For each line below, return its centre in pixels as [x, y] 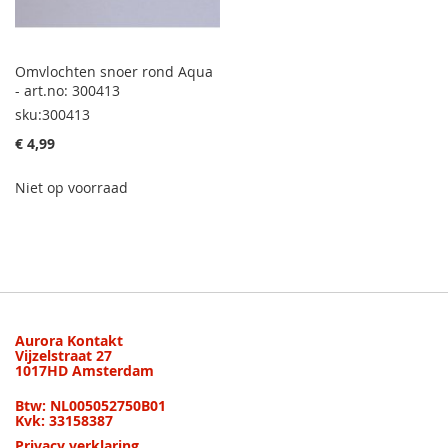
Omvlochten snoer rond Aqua [114, 71]
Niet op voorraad [71, 187]
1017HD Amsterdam [84, 370]
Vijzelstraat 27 [63, 355]
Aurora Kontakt [69, 340]
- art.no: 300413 [67, 90]
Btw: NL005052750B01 [90, 405]
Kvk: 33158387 [64, 420]
